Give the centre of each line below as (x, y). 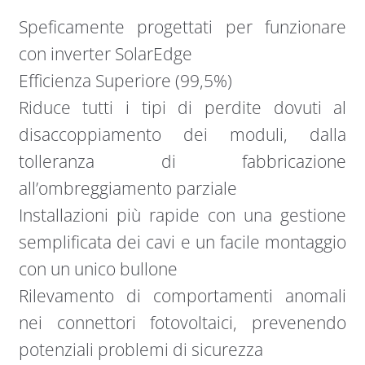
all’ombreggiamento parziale (128, 188)
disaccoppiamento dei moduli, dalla (182, 134)
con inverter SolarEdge (105, 53)
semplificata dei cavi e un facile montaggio (182, 242)
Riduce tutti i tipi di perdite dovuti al (182, 107)
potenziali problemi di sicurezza (141, 349)
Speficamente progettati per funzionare (182, 26)
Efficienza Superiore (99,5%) (125, 80)
